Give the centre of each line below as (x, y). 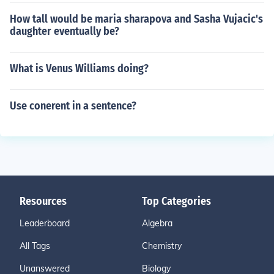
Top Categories (176, 201)
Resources (43, 201)
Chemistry (162, 246)
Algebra (157, 223)
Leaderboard (45, 223)
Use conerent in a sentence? (73, 106)
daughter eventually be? (65, 31)
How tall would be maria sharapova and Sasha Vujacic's (136, 19)
